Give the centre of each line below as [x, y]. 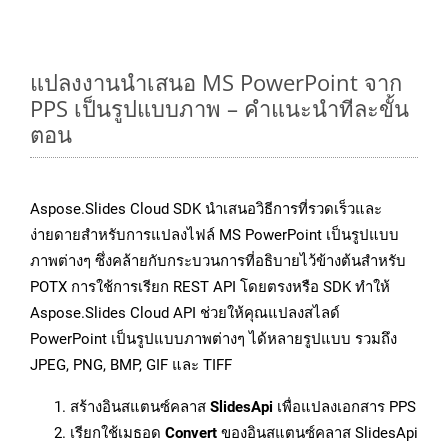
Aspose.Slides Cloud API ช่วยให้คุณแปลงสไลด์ [185, 313]
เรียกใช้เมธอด [117, 433]
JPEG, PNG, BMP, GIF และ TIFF [131, 365]
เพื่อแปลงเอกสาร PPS [344, 407]
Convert [191, 433]
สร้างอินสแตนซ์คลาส [140, 407]
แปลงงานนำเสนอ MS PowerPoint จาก [216, 82]
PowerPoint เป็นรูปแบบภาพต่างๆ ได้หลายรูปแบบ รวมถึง [213, 339]
